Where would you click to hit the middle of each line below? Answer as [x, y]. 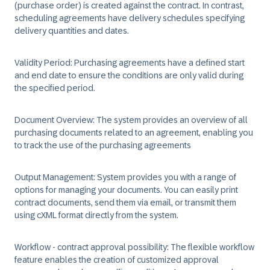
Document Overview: [55, 120]
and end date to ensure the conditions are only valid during [129, 75]
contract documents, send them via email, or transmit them [125, 202]
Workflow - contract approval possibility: [92, 247]
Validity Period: [43, 63]
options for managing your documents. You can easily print [126, 190]
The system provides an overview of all [171, 120]
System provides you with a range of [166, 177]
